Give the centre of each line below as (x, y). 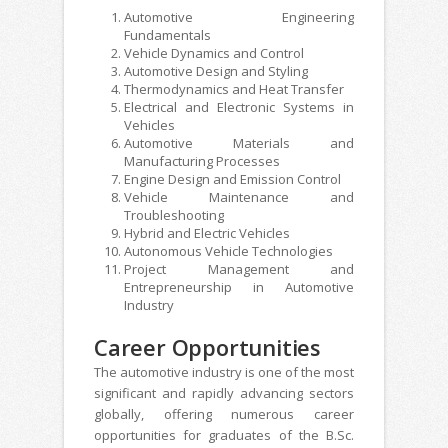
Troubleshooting (174, 214)
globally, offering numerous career (224, 413)
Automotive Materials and (239, 142)
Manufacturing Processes (202, 160)
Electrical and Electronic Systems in (239, 106)
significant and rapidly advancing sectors (224, 392)
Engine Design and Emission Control (232, 178)
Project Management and (239, 268)
